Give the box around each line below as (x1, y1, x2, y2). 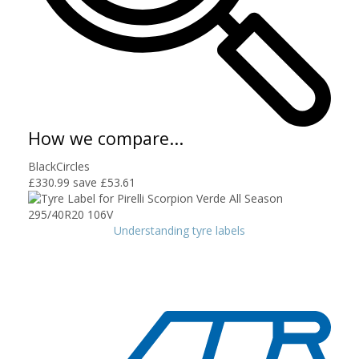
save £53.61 (73, 174, 135, 190)
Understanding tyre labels (114, 222, 245, 238)
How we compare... (28, 126, 184, 150)
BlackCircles (28, 158, 90, 174)
